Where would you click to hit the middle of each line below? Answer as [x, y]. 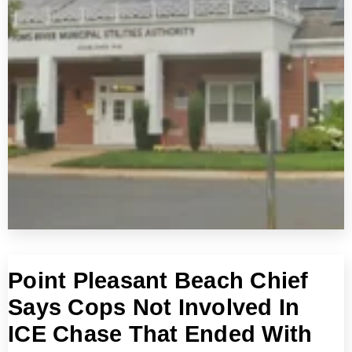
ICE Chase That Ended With [160, 334]
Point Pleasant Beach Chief [158, 280]
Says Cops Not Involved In [154, 307]
